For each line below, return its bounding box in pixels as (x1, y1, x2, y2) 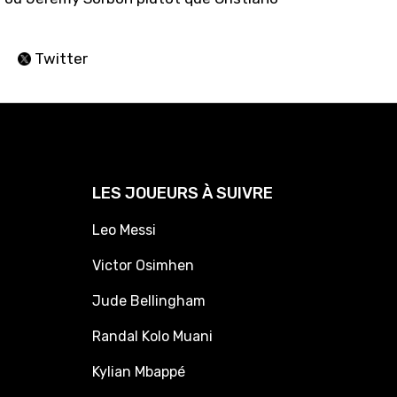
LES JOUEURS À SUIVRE (92, 183, 273, 203)
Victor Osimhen (92, 257, 194, 274)
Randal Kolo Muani (92, 328, 213, 345)
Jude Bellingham (92, 292, 206, 309)
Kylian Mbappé (92, 363, 185, 380)
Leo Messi (92, 222, 156, 238)
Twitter (31, 50, 88, 67)
